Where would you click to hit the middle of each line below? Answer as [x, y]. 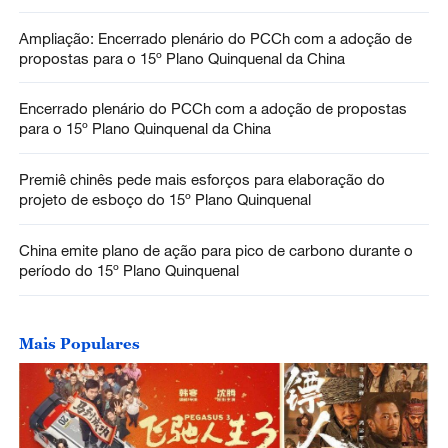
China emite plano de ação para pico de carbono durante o [215, 250]
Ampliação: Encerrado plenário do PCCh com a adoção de [215, 37]
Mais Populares [79, 343]
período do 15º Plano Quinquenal [128, 270]
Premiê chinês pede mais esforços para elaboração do [201, 179]
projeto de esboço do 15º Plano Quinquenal [164, 199]
